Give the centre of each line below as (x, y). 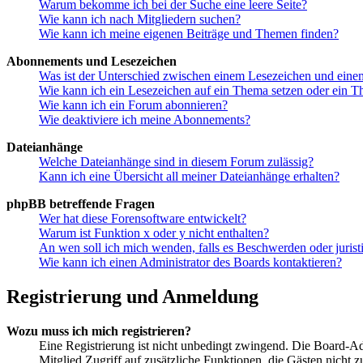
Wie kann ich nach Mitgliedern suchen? (140, 19)
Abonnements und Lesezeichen (92, 61)
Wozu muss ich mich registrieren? (99, 331)
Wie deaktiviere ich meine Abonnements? (145, 119)
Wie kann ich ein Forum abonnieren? (133, 105)
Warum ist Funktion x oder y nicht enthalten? (154, 233)
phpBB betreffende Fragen (81, 203)
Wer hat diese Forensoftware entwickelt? (143, 218)
